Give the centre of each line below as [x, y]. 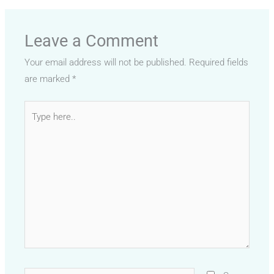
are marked [49, 79]
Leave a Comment [92, 41]
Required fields [219, 62]
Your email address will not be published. [106, 62]
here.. [35, 125]
